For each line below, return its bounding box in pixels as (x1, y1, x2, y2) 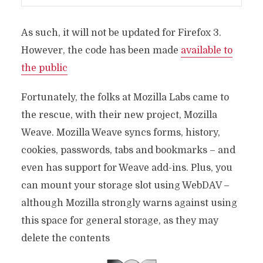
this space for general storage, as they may (21, 215, 218, 226)
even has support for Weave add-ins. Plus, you (21, 163, 232, 173)
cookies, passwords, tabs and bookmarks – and (21, 145, 235, 156)
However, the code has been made (21, 45, 181, 56)
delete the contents (21, 233, 110, 244)
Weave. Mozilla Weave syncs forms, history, (21, 127, 220, 138)
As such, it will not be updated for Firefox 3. (21, 28, 221, 38)
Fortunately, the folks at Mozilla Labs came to (21, 92, 229, 103)
